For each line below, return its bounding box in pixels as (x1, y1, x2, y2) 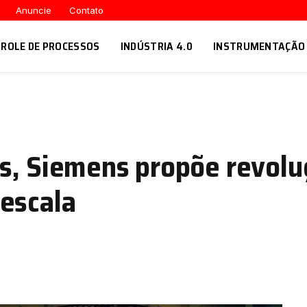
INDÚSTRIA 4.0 (120, 38, 193, 55)
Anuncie (16, 4, 51, 16)
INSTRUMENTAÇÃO (212, 38, 306, 55)
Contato (69, 4, 103, 16)
